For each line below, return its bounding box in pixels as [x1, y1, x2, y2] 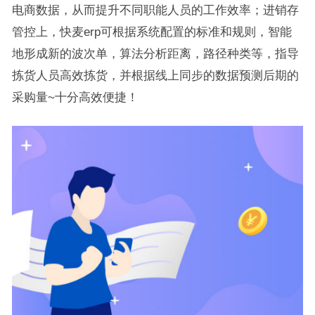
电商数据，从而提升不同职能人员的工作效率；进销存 [11, 4, 299, 17]
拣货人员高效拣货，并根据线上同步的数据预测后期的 [11, 69, 299, 82]
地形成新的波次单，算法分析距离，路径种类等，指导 [11, 47, 299, 60]
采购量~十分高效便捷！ [11, 91, 139, 104]
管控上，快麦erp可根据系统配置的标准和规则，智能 [11, 25, 292, 39]
